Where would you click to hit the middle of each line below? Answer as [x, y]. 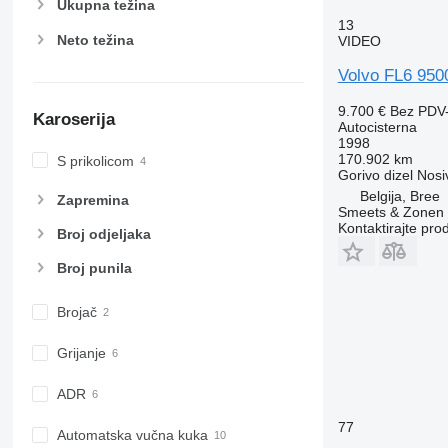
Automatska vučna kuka [132, 435]
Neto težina [95, 39]
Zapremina [92, 199]
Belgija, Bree [399, 195]
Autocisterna [377, 126]
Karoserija [73, 119]
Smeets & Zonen [390, 211]
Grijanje [81, 353]
